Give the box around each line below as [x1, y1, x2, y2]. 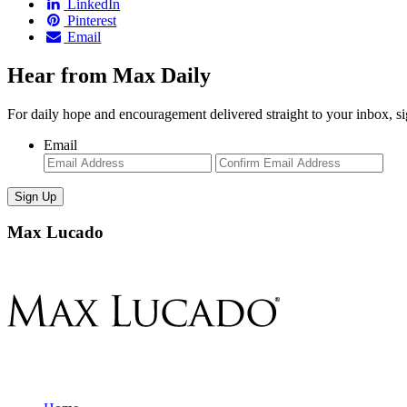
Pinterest [67, 12, 117, 28]
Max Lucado [7, 223, 104, 243]
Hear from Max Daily [7, 63, 211, 87]
